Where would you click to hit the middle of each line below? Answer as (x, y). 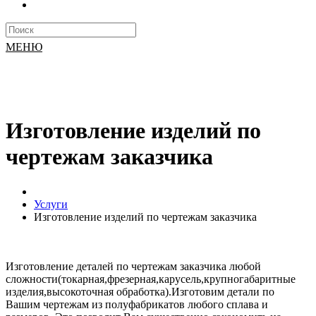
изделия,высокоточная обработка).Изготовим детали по (140, 291)
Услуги (51, 204)
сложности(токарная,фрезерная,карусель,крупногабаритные (151, 279)
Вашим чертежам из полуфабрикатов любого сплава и (137, 304)
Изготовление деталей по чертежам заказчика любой (133, 266)
